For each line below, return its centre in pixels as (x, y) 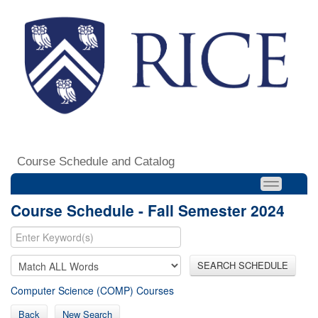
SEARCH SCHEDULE (243, 265)
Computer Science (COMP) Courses (92, 290)
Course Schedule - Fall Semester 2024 (148, 210)
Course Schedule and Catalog (96, 161)
